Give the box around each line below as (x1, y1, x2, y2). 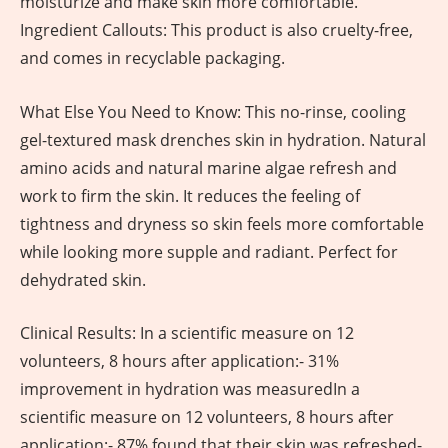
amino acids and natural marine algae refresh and (20, 156, 397, 179)
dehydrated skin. (20, 268, 146, 291)
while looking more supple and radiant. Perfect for (20, 240, 398, 263)
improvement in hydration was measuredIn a (20, 378, 360, 401)
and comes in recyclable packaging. (20, 47, 285, 69)
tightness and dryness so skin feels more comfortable (20, 212, 424, 235)
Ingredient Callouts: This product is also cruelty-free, (20, 19, 413, 41)
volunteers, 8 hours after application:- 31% (20, 350, 339, 373)
